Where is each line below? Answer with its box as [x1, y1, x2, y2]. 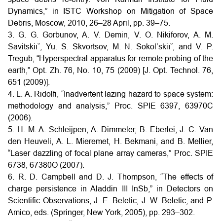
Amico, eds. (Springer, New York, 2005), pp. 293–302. [8, 208, 195, 217]
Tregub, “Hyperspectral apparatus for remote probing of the [8, 54, 213, 63]
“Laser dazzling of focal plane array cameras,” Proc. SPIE [8, 149, 213, 157]
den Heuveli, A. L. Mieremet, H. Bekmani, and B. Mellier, [8, 137, 213, 146]
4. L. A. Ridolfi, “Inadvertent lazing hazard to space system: [8, 90, 213, 98]
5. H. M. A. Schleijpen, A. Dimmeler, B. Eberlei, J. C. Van [8, 125, 213, 134]
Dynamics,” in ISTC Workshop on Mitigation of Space [8, 7, 213, 15]
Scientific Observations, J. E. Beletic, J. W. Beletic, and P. [8, 196, 213, 205]
